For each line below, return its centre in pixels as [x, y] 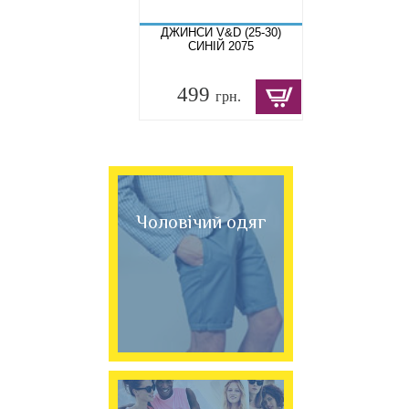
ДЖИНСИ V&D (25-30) [221, 33]
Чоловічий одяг [201, 222]
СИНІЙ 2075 [221, 47]
